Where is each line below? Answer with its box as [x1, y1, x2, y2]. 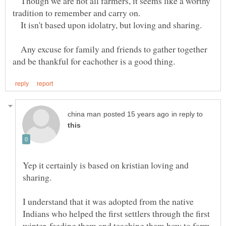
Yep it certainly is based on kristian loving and [23, 159, 189, 172]
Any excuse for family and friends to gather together [13, 43, 207, 55]
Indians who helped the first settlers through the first [23, 207, 210, 220]
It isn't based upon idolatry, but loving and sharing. [13, 19, 202, 31]
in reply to [172, 110, 203, 119]
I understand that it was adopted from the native [23, 195, 194, 208]
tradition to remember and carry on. [13, 7, 140, 19]
